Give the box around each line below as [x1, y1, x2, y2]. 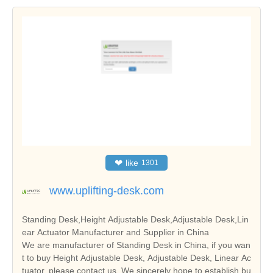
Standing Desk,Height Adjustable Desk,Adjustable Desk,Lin [22, 214, 249, 225]
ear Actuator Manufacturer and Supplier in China [22, 227, 209, 238]
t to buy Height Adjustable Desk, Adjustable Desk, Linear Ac [22, 253, 251, 263]
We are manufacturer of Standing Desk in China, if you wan [22, 240, 250, 250]
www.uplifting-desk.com [49, 185, 164, 197]
